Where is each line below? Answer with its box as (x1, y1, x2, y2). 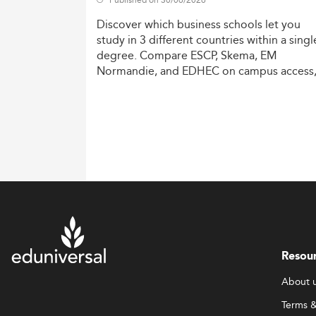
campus (238, 62, 278, 80)
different (149, 31, 193, 49)
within (247, 31, 278, 49)
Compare (140, 47, 188, 65)
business (177, 16, 221, 34)
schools (224, 16, 262, 34)
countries (196, 31, 244, 49)
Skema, (221, 47, 257, 65)
